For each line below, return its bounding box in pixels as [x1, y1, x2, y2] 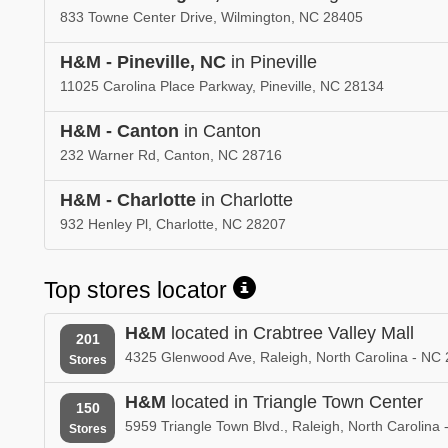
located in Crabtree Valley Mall [166, 322, 414, 343]
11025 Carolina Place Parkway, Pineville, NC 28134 [60, 77, 384, 94]
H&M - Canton [60, 120, 179, 141]
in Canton [179, 120, 261, 141]
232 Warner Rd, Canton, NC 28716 [60, 146, 282, 163]
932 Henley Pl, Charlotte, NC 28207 [60, 215, 286, 232]
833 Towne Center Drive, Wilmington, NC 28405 [60, 8, 363, 25]
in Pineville [226, 51, 317, 72]
